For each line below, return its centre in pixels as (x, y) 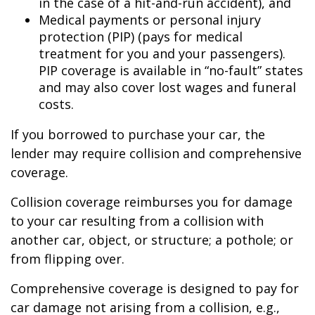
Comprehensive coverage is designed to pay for (155, 288)
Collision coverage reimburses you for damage (152, 202)
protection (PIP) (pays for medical (141, 37)
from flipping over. (67, 259)
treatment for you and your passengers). (162, 53)
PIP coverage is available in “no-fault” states (171, 70)
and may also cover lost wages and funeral (167, 87)
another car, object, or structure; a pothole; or (152, 240)
